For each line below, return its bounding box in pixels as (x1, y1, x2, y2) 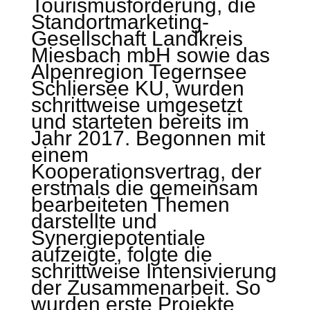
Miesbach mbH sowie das (30, 44, 270, 66)
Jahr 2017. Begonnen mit (30, 127, 265, 149)
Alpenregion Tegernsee (30, 60, 247, 83)
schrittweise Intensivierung (30, 259, 277, 282)
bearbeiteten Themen (30, 193, 230, 216)
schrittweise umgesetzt (30, 93, 242, 116)
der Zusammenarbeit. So (30, 276, 261, 299)
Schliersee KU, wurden (30, 77, 244, 100)
